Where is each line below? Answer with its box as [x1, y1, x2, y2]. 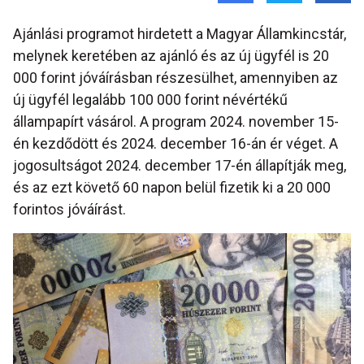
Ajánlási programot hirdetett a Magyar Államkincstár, [13, 25, 346, 43]
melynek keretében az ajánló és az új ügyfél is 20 [13, 47, 329, 65]
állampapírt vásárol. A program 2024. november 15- [13, 113, 339, 131]
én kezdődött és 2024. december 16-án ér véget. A [13, 135, 338, 153]
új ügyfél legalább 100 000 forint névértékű [13, 91, 288, 109]
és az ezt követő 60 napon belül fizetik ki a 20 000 [13, 179, 331, 197]
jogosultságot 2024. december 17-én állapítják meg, [13, 157, 346, 175]
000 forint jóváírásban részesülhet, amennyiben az [13, 69, 338, 87]
